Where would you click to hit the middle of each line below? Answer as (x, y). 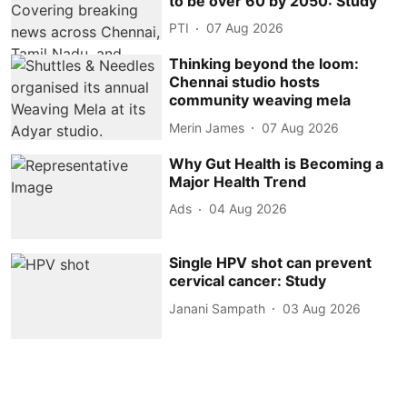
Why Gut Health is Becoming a (277, 163)
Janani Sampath (218, 308)
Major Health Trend (238, 181)
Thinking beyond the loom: (264, 64)
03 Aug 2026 (322, 308)
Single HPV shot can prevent (271, 263)
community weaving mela (260, 100)
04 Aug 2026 (248, 209)
